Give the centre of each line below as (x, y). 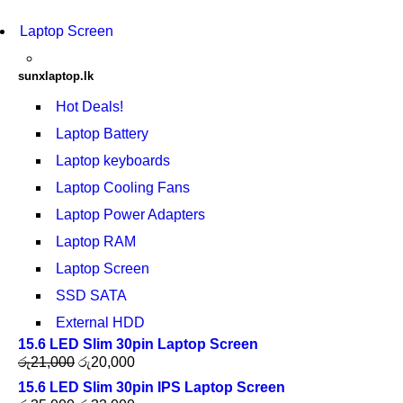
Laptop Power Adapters (130, 215)
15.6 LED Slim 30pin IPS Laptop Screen (152, 387)
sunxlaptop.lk (56, 76)
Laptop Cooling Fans (123, 188)
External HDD (100, 322)
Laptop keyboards (113, 161)
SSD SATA (91, 296)
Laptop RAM (96, 242)
